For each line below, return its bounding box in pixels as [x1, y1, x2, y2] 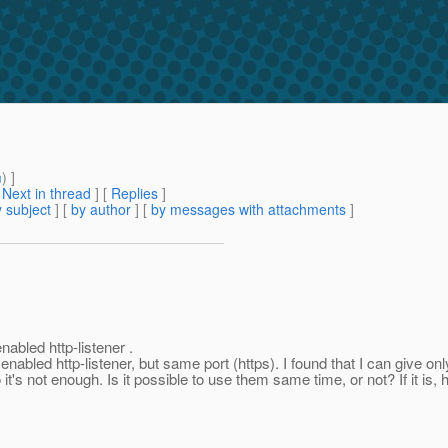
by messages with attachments [151, 199, 346, 220]
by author [71, 199, 131, 220]
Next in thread [2, 183, 91, 204]
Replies [111, 183, 158, 204]
